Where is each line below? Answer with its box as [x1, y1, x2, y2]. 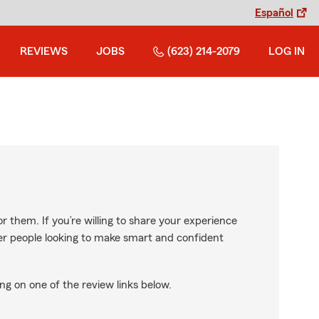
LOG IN [268, 46, 305, 57]
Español [255, 7, 293, 19]
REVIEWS [20, 46, 68, 57]
